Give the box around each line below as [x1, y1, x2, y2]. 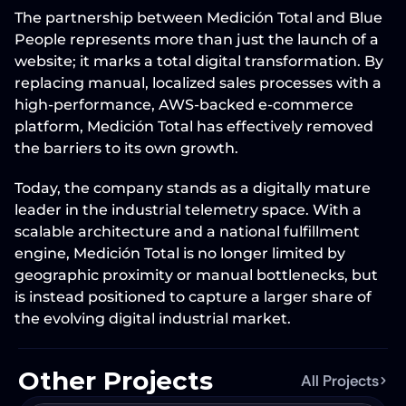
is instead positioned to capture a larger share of [14, 287, 372, 305]
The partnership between [14, 8, 207, 26]
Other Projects [18, 364, 213, 396]
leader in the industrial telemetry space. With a [14, 200, 362, 218]
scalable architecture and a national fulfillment [14, 222, 360, 240]
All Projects [301, 370, 379, 391]
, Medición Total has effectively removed [80, 117, 373, 135]
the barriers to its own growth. [14, 139, 238, 157]
